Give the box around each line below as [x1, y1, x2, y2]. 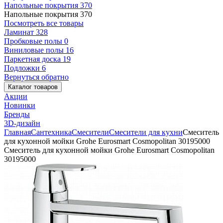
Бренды [4, 110, 30, 118]
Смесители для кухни [109, 128, 183, 136]
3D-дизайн [4, 119, 40, 127]
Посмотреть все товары [4, 19, 84, 27]
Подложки [4, 64, 42, 72]
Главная [4, 128, 31, 136]
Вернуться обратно [4, 73, 69, 81]
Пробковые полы [4, 37, 64, 45]
